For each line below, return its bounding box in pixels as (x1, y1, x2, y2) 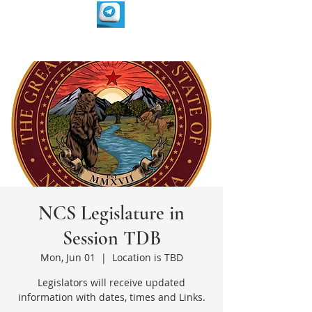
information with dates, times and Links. (17, 290, 205, 304)
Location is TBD (111, 251, 183, 264)
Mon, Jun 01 (40, 251, 95, 264)
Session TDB (62, 226, 161, 250)
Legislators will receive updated (38, 276, 185, 289)
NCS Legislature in (38, 201, 185, 225)
